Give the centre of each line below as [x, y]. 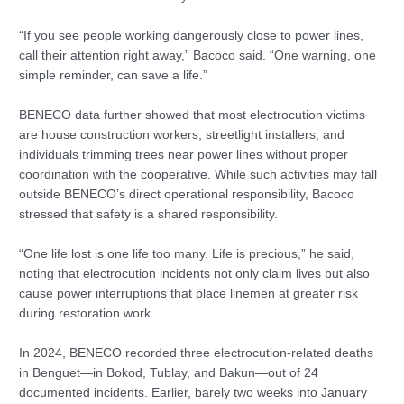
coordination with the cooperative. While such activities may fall [198, 175]
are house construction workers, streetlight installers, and [182, 135]
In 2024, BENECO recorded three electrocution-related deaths [197, 353]
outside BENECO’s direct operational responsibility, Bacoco [187, 195]
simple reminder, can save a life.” [114, 76]
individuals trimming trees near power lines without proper [184, 155]
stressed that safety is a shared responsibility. [149, 215]
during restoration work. [87, 314]
